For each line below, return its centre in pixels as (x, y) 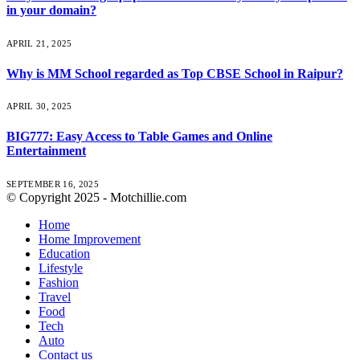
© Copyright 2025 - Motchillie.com (96, 197)
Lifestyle (61, 268)
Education (64, 253)
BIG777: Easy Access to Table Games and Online (139, 137)
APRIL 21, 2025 (39, 43)
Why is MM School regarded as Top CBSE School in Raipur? (175, 73)
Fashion (59, 282)
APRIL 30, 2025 (39, 106)
